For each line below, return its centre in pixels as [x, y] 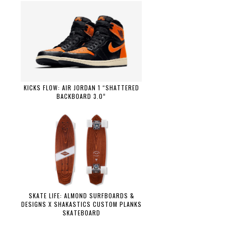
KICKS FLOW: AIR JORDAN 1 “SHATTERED [81, 87]
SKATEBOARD [81, 213]
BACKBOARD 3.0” [81, 96]
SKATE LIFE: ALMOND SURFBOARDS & [81, 196]
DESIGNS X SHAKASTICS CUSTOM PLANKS [81, 204]
